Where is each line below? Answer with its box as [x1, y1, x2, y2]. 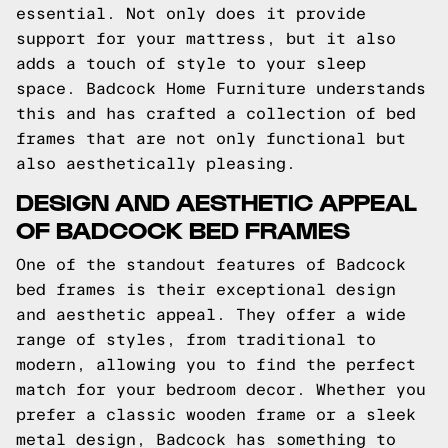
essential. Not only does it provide [16, 5, 366, 22]
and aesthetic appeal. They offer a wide [16, 306, 406, 323]
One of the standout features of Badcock [16, 256, 406, 273]
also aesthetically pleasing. [16, 155, 296, 172]
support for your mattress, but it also [16, 30, 396, 47]
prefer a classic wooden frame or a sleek [16, 406, 416, 423]
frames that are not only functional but [16, 130, 406, 147]
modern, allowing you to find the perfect [16, 356, 416, 373]
